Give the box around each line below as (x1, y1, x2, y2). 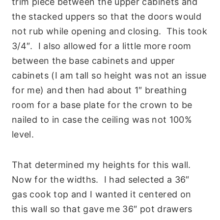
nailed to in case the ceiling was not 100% (12, 114, 192, 125)
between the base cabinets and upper (12, 55, 175, 66)
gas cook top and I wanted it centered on (12, 189, 192, 199)
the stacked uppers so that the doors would (12, 11, 202, 22)
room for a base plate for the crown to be (12, 99, 192, 110)
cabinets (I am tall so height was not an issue (12, 70, 207, 81)
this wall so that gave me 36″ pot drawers (12, 203, 192, 214)
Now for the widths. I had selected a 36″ (12, 174, 190, 185)
